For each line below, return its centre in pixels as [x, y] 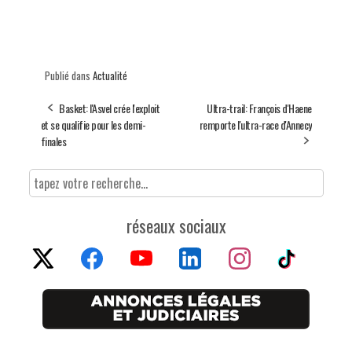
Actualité [110, 75]
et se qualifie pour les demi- [93, 124]
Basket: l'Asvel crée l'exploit [109, 108]
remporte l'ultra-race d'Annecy [255, 124]
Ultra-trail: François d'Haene [259, 108]
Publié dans [68, 75]
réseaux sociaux [176, 225]
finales [53, 141]
